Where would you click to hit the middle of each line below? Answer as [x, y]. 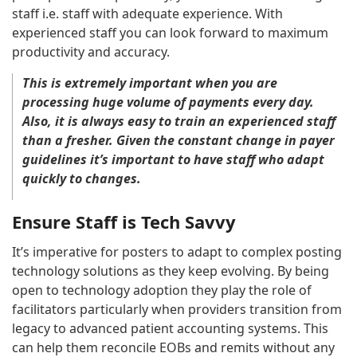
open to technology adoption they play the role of [162, 290]
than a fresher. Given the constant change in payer [178, 140]
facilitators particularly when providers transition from [177, 309]
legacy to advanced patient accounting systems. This [170, 328]
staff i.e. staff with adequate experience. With [147, 13]
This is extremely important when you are [150, 82]
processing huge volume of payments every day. [168, 102]
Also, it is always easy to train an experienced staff [179, 121]
